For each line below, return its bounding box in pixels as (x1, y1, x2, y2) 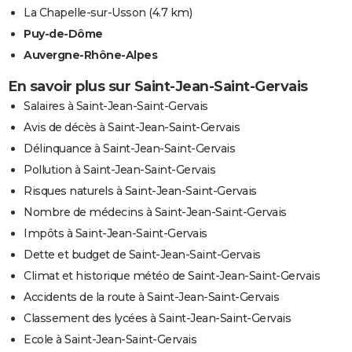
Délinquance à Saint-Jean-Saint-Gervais (24, 141, 235, 156)
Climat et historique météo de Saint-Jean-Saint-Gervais (24, 268, 320, 283)
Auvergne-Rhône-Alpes (24, 47, 157, 62)
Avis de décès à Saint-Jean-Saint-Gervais (24, 119, 240, 134)
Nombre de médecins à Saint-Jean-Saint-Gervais (24, 204, 287, 219)
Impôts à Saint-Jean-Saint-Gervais (24, 225, 207, 240)
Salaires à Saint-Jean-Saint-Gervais (24, 98, 208, 113)
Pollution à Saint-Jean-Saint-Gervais (24, 162, 215, 177)
